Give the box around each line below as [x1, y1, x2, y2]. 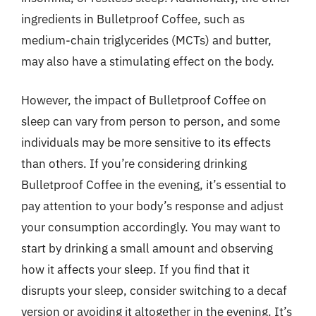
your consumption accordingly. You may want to [21, 219, 281, 235]
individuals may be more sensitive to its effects [21, 135, 271, 150]
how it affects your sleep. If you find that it [21, 262, 250, 277]
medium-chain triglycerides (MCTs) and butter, [21, 32, 272, 48]
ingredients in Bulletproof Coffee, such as [21, 11, 245, 27]
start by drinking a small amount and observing [21, 241, 273, 256]
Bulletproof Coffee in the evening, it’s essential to [21, 177, 286, 193]
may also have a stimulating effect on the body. [21, 53, 274, 69]
